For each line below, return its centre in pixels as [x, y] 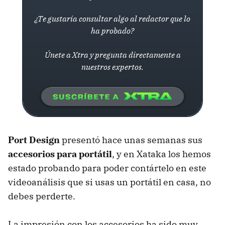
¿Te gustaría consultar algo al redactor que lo [113, 19]
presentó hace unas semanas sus [131, 140]
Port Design [34, 140]
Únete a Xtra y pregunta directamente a [113, 55]
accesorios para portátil [60, 154]
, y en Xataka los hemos [161, 154]
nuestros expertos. [113, 67]
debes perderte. [42, 196]
